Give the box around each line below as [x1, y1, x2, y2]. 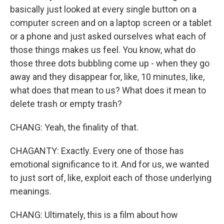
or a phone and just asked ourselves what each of [10, 31, 206, 41]
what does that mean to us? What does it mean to [10, 85, 206, 95]
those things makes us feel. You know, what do [10, 44, 195, 55]
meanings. [10, 186, 51, 196]
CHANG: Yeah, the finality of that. [10, 122, 138, 132]
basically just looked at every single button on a [10, 4, 196, 14]
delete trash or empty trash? [10, 98, 122, 109]
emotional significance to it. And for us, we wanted [10, 159, 209, 169]
